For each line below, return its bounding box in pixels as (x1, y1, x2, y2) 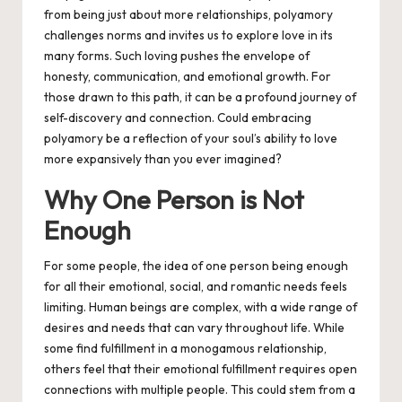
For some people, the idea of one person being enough (44, 258, 348, 275)
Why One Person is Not (44, 183, 304, 216)
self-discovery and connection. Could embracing (44, 109, 311, 127)
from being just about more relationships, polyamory (44, 6, 333, 23)
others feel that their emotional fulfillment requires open (44, 361, 357, 378)
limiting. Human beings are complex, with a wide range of (44, 299, 357, 316)
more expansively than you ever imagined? (44, 151, 282, 168)
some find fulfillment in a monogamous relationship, (44, 340, 327, 357)
